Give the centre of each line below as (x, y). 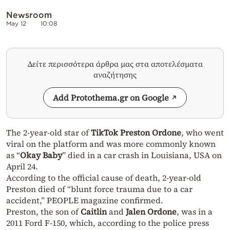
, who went (203, 133)
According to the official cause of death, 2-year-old (104, 178)
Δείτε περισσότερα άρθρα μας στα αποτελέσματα (115, 64)
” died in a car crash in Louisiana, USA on (142, 155)
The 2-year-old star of (49, 133)
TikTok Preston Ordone (136, 133)
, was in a (195, 212)
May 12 (16, 24)
